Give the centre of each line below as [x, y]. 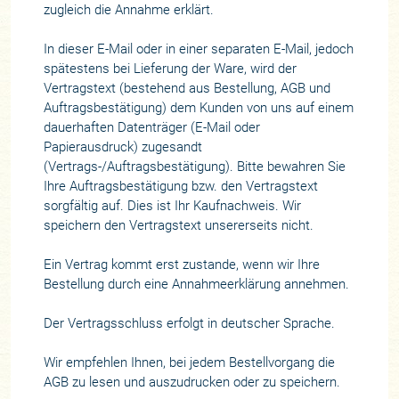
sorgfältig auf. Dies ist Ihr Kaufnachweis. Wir [172, 206]
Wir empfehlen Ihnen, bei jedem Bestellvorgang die [189, 363]
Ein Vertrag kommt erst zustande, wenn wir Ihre [181, 265]
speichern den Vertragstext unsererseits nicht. [178, 226]
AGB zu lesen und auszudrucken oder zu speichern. [191, 383]
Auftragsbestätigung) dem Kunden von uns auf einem [198, 108]
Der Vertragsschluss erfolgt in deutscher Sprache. [189, 324]
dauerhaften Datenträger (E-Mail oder [151, 128]
